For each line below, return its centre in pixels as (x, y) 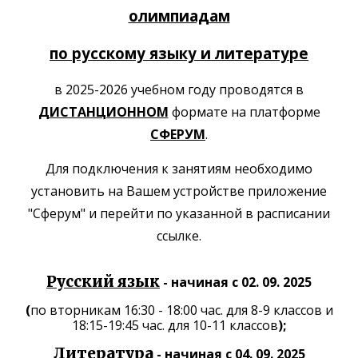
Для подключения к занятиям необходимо (179, 169)
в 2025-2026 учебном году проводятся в (179, 89)
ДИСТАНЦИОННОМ (103, 112)
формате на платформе (244, 112)
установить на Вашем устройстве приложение (179, 191)
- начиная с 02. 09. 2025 (237, 282)
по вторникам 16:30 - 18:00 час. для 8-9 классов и (181, 310)
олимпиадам (179, 16)
